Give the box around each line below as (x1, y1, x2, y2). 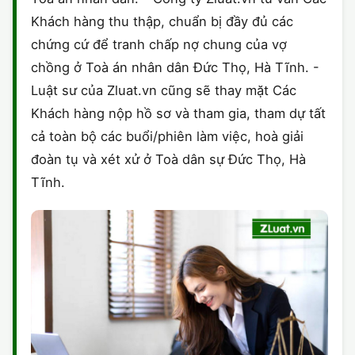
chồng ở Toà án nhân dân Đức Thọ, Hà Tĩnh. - (31, 59, 319, 76)
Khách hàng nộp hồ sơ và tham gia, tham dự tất (31, 105, 326, 122)
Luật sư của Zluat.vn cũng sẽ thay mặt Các (31, 82, 296, 99)
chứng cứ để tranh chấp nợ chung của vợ (31, 36, 287, 53)
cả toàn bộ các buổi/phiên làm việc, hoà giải (31, 128, 303, 145)
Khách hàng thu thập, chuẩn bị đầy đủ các (31, 13, 293, 30)
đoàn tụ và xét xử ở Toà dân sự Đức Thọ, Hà (31, 151, 306, 168)
